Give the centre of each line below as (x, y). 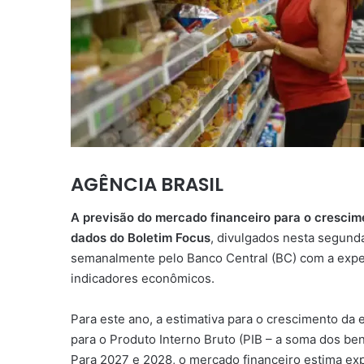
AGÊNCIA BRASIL (147, 185)
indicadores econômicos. (143, 278)
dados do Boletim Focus (141, 237)
